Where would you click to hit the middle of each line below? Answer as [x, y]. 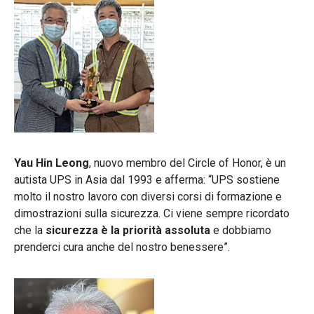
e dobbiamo [241, 230]
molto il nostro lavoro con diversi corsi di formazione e [148, 196]
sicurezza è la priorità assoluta [128, 230]
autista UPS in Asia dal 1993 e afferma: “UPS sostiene [147, 179]
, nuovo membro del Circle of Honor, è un [187, 163]
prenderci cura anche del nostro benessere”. [122, 247]
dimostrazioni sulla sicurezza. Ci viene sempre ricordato [152, 213]
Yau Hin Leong [52, 163]
